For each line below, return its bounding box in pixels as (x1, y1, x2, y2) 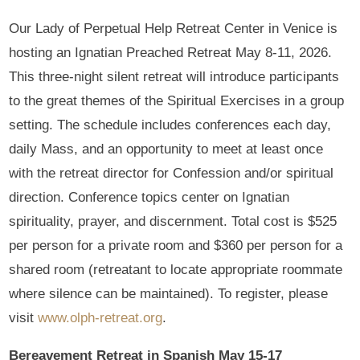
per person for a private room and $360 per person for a (9, 237, 343, 253)
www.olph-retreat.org (38, 309, 163, 325)
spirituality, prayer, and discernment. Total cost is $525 (9, 213, 337, 229)
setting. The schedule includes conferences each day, (9, 117, 332, 133)
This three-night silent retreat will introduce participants (9, 68, 340, 84)
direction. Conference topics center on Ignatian (9, 189, 290, 205)
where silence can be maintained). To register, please (9, 285, 329, 301)
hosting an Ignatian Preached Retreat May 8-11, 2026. (9, 44, 333, 60)
